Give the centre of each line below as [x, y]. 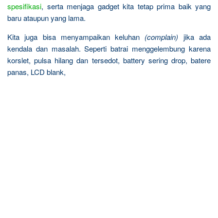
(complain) [162, 36]
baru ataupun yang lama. [46, 18]
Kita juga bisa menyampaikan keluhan [76, 36]
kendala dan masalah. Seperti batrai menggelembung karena [109, 48]
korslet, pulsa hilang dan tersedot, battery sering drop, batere [109, 60]
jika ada [195, 36]
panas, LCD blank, [36, 72]
